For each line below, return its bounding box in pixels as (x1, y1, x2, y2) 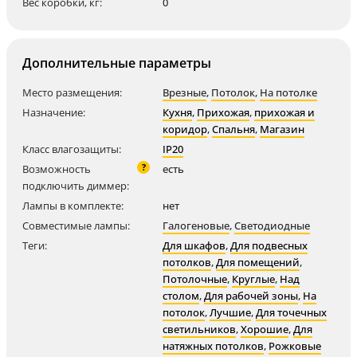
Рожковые (269, 339, 321, 353)
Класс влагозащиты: (22, 142, 121, 156)
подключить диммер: (22, 178, 129, 193)
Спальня (212, 122, 255, 136)
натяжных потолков (163, 339, 264, 353)
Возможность (22, 162, 91, 176)
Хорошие (241, 322, 288, 336)
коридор (163, 122, 207, 136)
